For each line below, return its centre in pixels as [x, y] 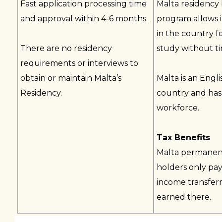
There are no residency [66, 48]
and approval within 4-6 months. [84, 19]
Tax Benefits [183, 138]
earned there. [184, 197]
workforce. [178, 108]
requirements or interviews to [79, 63]
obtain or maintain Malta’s [71, 78]
